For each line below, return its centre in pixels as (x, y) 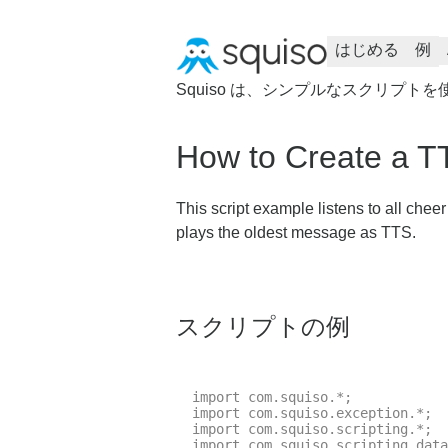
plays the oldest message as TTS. (296, 232)
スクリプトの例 (263, 326)
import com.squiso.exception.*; (312, 412)
